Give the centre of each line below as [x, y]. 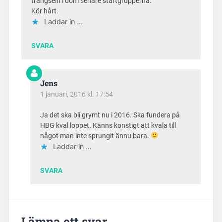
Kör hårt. [45, 11]
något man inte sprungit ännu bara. [95, 136]
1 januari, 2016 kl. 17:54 [76, 94]
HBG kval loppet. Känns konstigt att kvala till [108, 125]
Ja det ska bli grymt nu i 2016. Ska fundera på [110, 115]
